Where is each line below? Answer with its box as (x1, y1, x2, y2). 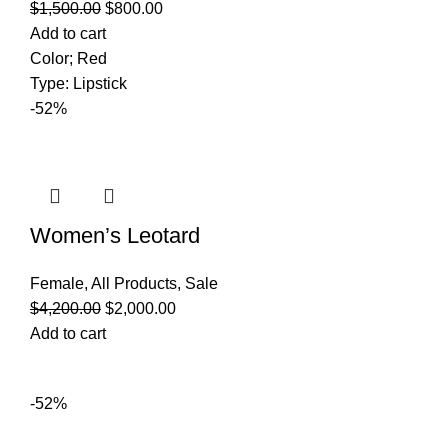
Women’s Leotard (30, 223, 200, 249)
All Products (91, 275, 177, 293)
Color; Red (30, 50, 107, 68)
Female (30, 275, 84, 293)
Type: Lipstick (30, 75, 127, 93)
